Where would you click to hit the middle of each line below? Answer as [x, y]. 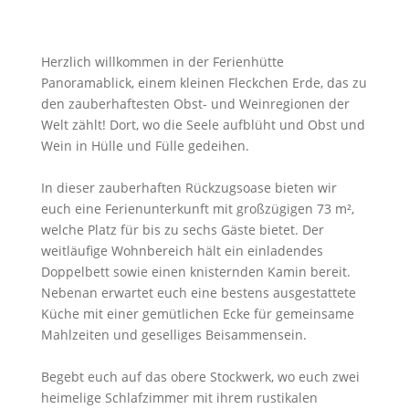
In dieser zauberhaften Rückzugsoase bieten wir [189, 187]
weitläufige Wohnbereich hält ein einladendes [182, 250]
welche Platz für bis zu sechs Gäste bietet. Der [182, 229]
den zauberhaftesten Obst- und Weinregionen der [195, 103]
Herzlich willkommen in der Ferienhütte [162, 61]
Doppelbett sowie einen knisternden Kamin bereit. [195, 271]
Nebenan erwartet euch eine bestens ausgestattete [198, 292]
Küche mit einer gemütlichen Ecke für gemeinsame [197, 313]
